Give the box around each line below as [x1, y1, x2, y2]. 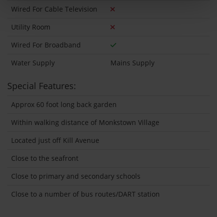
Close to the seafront [11, 154, 78, 163]
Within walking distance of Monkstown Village [11, 118, 159, 127]
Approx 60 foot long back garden [11, 100, 117, 109]
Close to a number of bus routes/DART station [11, 189, 160, 199]
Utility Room [11, 22, 50, 32]
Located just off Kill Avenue [11, 136, 99, 145]
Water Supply [11, 58, 55, 68]
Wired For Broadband [11, 40, 81, 50]
